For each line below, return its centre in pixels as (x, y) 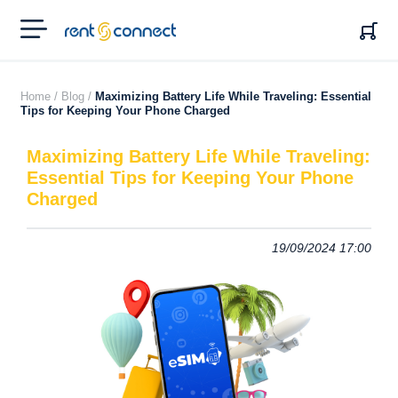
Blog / (76, 96)
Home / (39, 96)
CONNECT (95, 43)
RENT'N (87, 28)
